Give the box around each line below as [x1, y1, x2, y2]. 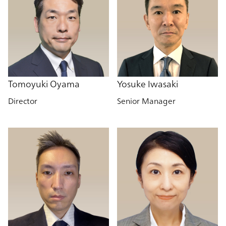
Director [8, 93, 37, 108]
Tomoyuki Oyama [8, 75, 80, 92]
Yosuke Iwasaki [117, 75, 178, 92]
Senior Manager [117, 93, 176, 108]
